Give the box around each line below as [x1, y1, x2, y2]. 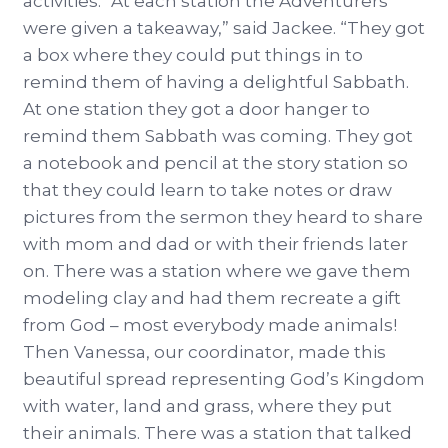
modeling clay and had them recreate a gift [23, 288, 401, 309]
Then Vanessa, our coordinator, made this [23, 342, 386, 363]
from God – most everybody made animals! [23, 315, 397, 336]
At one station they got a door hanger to [23, 99, 370, 120]
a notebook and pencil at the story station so [23, 153, 408, 174]
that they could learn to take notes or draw [23, 180, 392, 201]
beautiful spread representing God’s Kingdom [23, 369, 425, 390]
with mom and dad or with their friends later [23, 234, 408, 255]
